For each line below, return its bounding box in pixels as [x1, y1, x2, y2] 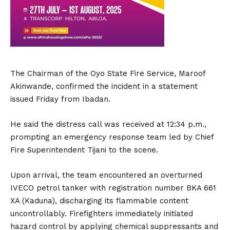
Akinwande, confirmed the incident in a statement [10, 82, 198, 91]
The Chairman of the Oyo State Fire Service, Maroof [10, 69, 205, 78]
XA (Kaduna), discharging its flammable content [10, 196, 188, 205]
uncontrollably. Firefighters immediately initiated [10, 209, 193, 218]
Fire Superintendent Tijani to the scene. [10, 145, 158, 155]
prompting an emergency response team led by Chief [10, 132, 214, 142]
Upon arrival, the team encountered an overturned [10, 170, 202, 180]
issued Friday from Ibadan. [10, 94, 110, 104]
